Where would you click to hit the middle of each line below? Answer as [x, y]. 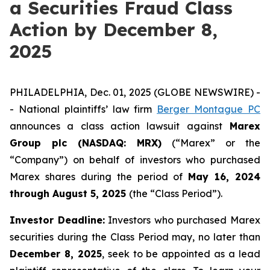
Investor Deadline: [57, 220]
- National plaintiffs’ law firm [83, 109]
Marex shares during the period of [99, 177]
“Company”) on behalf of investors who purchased [135, 160]
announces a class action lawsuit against [116, 126]
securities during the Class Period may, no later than [135, 237]
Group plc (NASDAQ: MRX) [86, 143]
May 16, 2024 [224, 177]
